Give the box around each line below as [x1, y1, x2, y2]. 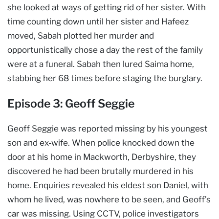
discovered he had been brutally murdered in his [7, 166, 194, 176]
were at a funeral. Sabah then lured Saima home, [7, 59, 194, 69]
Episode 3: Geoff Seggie [7, 96, 134, 110]
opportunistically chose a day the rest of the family [7, 44, 203, 55]
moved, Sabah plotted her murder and [7, 30, 154, 41]
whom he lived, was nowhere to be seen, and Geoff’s [7, 194, 211, 204]
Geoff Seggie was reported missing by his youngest [7, 123, 208, 133]
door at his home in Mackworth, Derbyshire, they [7, 152, 196, 162]
